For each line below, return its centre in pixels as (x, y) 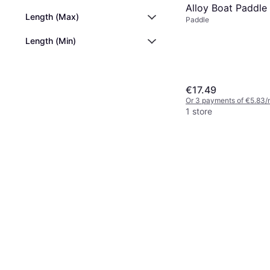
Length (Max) (52, 17)
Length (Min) (51, 41)
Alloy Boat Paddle (226, 8)
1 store (199, 111)
